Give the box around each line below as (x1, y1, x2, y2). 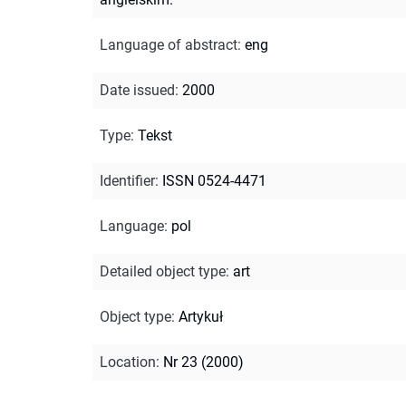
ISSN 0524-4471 (162, 171, 266, 189)
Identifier (100, 171, 155, 189)
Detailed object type (100, 262, 226, 280)
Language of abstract (100, 35, 237, 53)
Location (100, 353, 156, 371)
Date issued (100, 81, 175, 99)
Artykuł (179, 307, 223, 325)
